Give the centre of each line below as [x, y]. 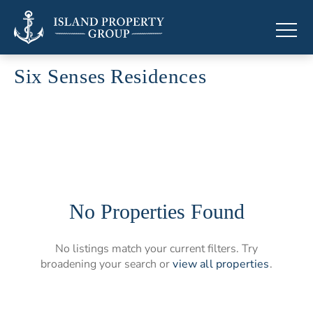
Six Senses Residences [110, 76]
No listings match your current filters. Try [156, 249]
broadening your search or [107, 264]
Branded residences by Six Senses [94, 93]
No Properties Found [156, 211]
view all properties [221, 264]
